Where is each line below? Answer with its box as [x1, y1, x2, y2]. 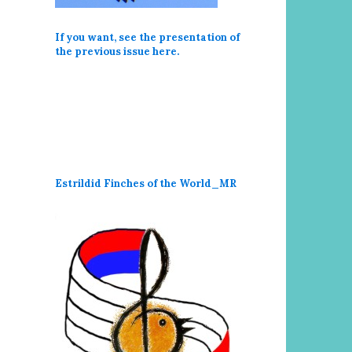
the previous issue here [55, 45, 177, 58]
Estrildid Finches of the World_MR [55, 177, 236, 190]
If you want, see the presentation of [55, 31, 240, 44]
